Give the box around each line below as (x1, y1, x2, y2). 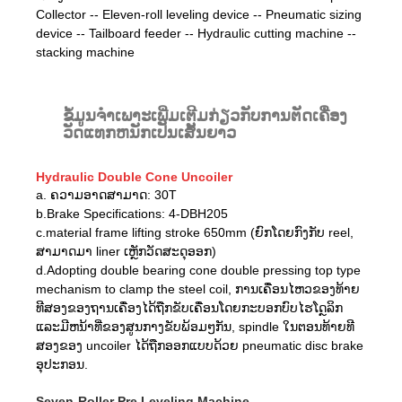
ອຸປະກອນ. (36, 356, 88, 371)
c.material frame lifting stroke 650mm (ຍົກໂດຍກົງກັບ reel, (36, 224, 354, 240)
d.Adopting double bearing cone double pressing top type (36, 262, 361, 277)
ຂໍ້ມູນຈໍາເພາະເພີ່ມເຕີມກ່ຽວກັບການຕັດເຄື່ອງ (63, 106, 347, 125)
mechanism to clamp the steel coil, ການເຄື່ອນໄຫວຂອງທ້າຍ (36, 281, 360, 296)
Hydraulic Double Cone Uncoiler (36, 169, 232, 184)
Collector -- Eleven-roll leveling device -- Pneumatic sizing (36, 6, 362, 22)
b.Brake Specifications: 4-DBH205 (36, 205, 228, 221)
